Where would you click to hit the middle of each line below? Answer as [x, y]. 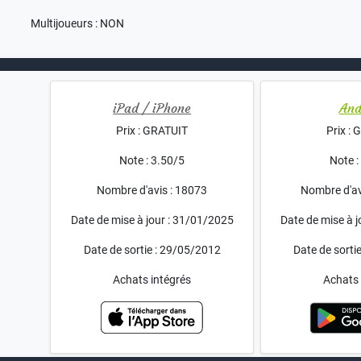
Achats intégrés [152, 280]
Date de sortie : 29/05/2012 [152, 250]
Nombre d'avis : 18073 [152, 191]
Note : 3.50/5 [152, 161]
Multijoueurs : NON [77, 24]
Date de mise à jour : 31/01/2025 [152, 220]
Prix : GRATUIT [152, 131]
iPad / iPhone [152, 108]
